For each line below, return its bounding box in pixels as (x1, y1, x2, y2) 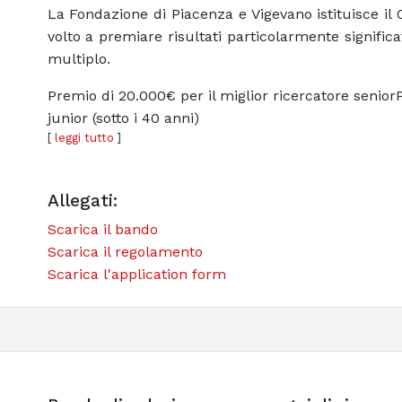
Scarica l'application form (47, 265, 226, 283)
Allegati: (47, 189, 118, 211)
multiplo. (47, 49, 110, 67)
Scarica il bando (47, 220, 158, 238)
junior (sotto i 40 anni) (47, 109, 199, 127)
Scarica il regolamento (47, 242, 203, 260)
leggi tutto (54, 130, 114, 144)
